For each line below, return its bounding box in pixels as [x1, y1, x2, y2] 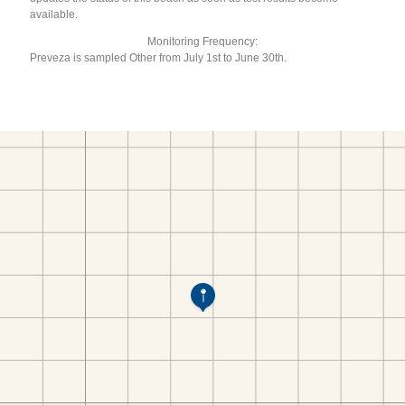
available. [30, 7, 79, 21]
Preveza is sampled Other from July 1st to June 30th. [30, 51, 287, 64]
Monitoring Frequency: [147, 34, 258, 48]
